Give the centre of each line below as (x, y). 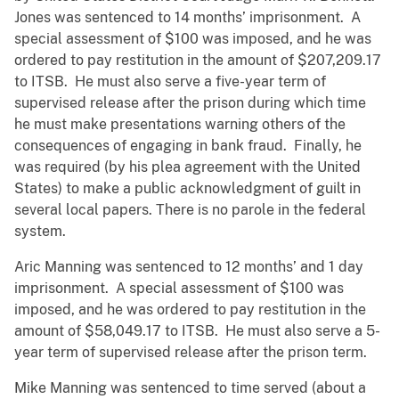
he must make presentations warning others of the (180, 125)
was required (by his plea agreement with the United (187, 167)
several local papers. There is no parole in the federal (190, 210)
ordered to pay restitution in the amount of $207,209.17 (198, 61)
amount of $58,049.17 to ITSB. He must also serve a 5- (197, 331)
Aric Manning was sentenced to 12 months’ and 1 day (189, 267)
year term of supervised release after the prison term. (192, 353)
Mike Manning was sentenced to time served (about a (190, 388)
